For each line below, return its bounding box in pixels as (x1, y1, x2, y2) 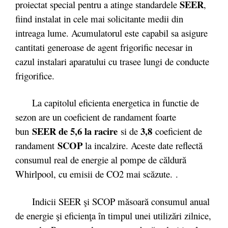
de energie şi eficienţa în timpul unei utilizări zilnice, (15, 209, 211, 222)
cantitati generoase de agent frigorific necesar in (15, 40, 192, 53)
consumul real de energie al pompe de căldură (15, 153, 186, 166)
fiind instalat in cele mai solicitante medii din (15, 12, 183, 25)
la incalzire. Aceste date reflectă (85, 139, 203, 152)
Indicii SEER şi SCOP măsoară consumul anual (15, 194, 210, 208)
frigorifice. (15, 69, 54, 82)
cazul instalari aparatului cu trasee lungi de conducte (15, 54, 209, 68)
